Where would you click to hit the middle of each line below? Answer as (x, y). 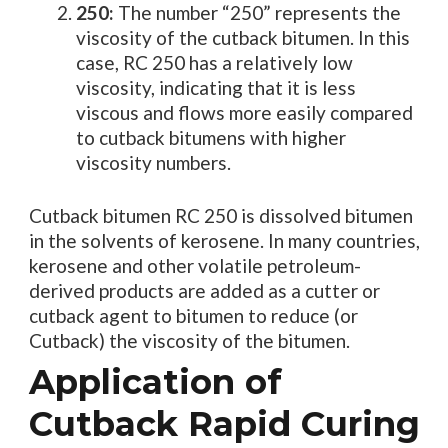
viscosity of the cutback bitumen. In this (243, 37)
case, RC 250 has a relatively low (214, 62)
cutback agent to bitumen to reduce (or (193, 316)
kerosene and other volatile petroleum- (194, 266)
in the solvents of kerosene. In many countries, (224, 241)
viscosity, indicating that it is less (216, 87)
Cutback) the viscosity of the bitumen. (189, 341)
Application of (155, 382)
